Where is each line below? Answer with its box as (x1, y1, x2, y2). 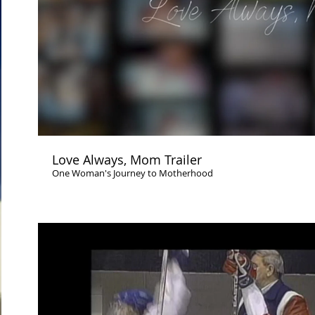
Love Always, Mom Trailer (52, 151, 202, 169)
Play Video (249, 8, 294, 20)
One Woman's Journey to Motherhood (52, 166, 213, 179)
